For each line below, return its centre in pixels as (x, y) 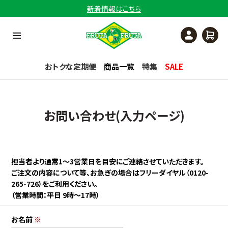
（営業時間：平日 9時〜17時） (56, 195)
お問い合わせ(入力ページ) (114, 115)
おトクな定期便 (70, 66)
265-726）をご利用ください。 (55, 183)
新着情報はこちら (114, 8)
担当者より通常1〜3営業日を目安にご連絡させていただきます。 (108, 161)
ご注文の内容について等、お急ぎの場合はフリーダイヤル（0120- (110, 172)
